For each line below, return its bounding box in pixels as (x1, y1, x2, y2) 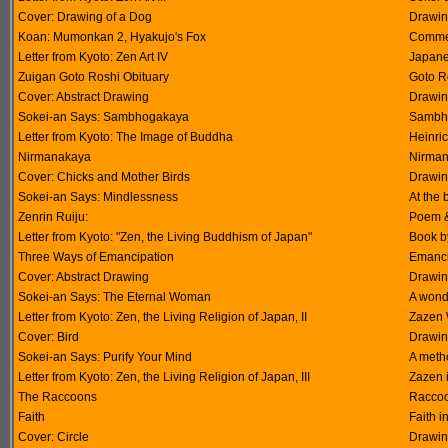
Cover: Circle (18, 430, 89, 444)
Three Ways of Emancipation (18, 250, 174, 264)
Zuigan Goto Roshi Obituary (18, 70, 169, 84)
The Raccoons (18, 390, 97, 404)
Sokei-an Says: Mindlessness (18, 190, 178, 204)
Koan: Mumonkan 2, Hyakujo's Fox (18, 30, 206, 44)
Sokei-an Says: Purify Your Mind (18, 350, 192, 364)
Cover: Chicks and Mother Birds (18, 170, 190, 184)
